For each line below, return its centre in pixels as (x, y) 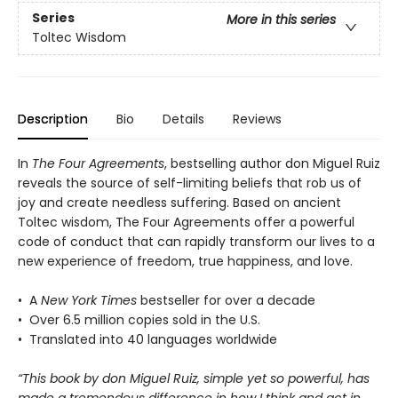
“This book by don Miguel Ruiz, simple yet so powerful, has (194, 378)
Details (183, 119)
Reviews (257, 119)
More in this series (281, 20)
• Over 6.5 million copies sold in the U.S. (139, 319)
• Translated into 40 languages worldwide (147, 339)
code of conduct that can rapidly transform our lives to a (196, 241)
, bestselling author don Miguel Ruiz (272, 163)
